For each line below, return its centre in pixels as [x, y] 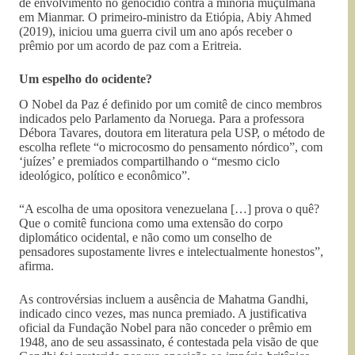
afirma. [36, 266]
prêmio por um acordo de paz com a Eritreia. [130, 45]
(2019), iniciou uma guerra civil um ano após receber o [156, 31]
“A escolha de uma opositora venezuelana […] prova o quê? [169, 209]
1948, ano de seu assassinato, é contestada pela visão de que [169, 342]
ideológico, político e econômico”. [105, 176]
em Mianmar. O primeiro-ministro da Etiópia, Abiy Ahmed [165, 17]
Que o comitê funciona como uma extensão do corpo [151, 223]
